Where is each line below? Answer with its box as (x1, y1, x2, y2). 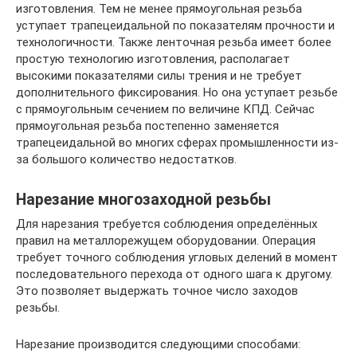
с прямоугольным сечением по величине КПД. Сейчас (16, 101, 315, 116)
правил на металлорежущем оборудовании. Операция (16, 233, 316, 248)
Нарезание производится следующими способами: (16, 336, 300, 351)
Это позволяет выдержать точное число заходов (16, 283, 298, 298)
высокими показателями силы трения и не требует (16, 68, 302, 83)
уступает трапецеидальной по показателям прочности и (16, 18, 335, 33)
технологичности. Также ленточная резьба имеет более (16, 34, 331, 49)
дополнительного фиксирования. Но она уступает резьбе (16, 84, 338, 100)
